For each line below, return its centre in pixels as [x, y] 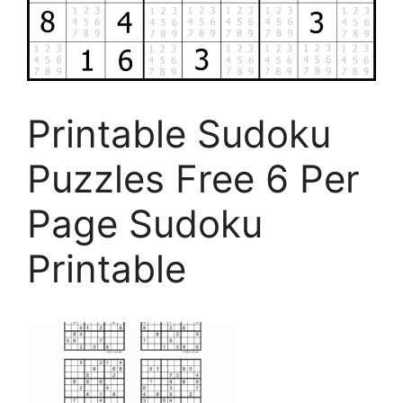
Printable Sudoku [179, 134]
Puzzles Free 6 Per [193, 179]
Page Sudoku [145, 224]
